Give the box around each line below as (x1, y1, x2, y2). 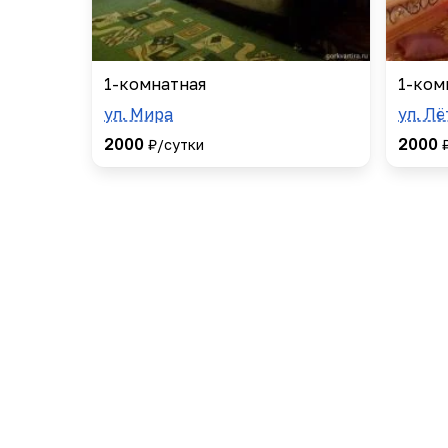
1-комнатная (104, 73, 206, 94)
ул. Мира (104, 103, 173, 124)
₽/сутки (148, 135, 204, 153)
